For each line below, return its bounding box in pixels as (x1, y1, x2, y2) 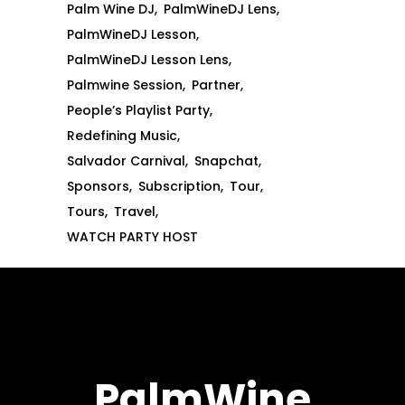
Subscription (138, 177, 221, 196)
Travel (114, 202, 155, 221)
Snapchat (194, 152, 259, 171)
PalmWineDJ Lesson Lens (67, 51, 229, 70)
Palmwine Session (67, 76, 183, 95)
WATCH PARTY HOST (67, 228, 198, 247)
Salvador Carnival (67, 152, 185, 171)
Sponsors (67, 177, 129, 196)
